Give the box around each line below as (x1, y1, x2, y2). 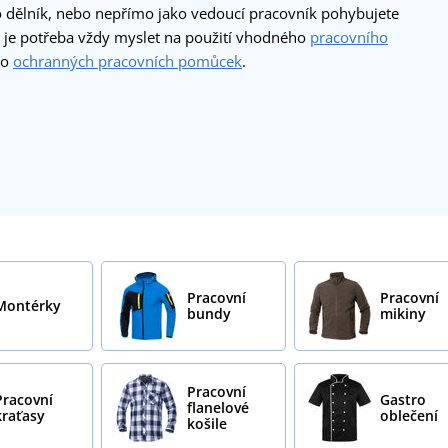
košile (186, 413, 227, 433)
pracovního (310, 27, 388, 48)
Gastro (379, 389, 426, 409)
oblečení (379, 405, 438, 425)
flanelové (186, 397, 249, 417)
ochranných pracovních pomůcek (13, 51, 242, 72)
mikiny (379, 303, 426, 323)
